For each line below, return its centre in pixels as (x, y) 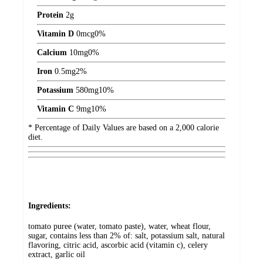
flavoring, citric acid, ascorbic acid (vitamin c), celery (118, 245)
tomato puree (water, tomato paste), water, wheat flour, (119, 226)
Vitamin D (55, 34)
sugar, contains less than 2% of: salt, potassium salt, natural (127, 235)
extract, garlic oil (57, 254)
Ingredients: (50, 206)
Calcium (52, 53)
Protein (50, 15)
